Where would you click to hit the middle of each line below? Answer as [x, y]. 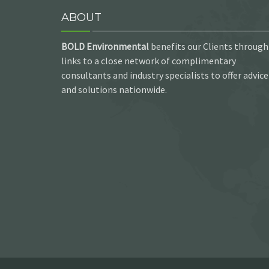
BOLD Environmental [105, 46]
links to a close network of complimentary [149, 60]
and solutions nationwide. [114, 89]
